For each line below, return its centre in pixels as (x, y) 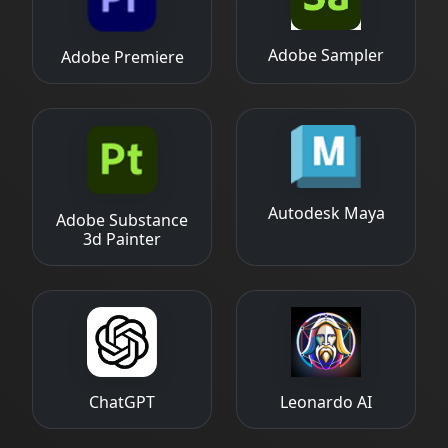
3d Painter (122, 238)
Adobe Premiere (122, 56)
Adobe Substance (122, 219)
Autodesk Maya (326, 213)
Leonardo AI (326, 401)
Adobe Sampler (326, 55)
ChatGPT (122, 401)
